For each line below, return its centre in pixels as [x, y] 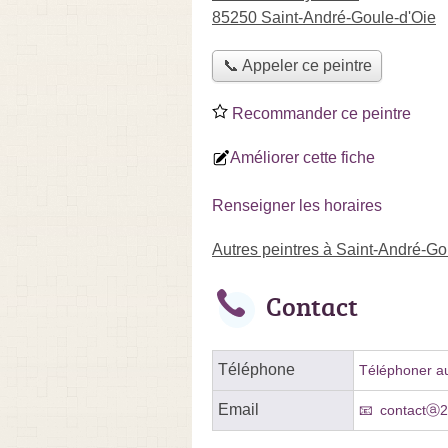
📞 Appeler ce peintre [297, 66]
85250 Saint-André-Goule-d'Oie [324, 17]
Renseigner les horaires [297, 205]
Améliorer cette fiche [302, 157]
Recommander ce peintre [319, 113]
